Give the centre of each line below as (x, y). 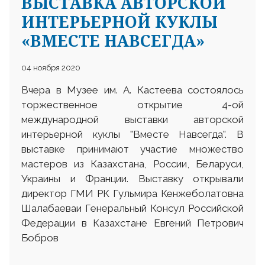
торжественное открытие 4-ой (132, 104)
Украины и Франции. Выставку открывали (132, 178)
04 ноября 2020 (51, 67)
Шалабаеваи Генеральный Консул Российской (132, 208)
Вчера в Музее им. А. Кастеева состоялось (132, 90)
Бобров (40, 237)
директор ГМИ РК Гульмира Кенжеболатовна (132, 193)
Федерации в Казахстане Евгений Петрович (132, 223)
